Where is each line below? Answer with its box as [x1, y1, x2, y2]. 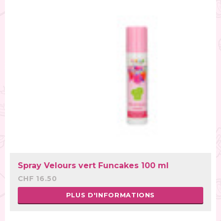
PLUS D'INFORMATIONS [66, 191, 155, 199]
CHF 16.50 [18, 174, 57, 184]
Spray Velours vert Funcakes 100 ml [18, 160, 169, 170]
